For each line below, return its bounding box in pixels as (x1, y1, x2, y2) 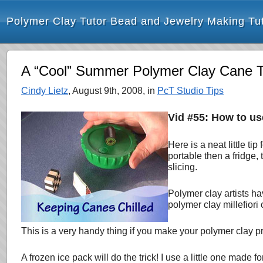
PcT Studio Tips (157, 86, 224, 96)
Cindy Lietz (21, 86, 68, 96)
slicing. (168, 162, 197, 172)
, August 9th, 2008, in (68, 86, 157, 96)
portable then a (168, 151, 230, 161)
